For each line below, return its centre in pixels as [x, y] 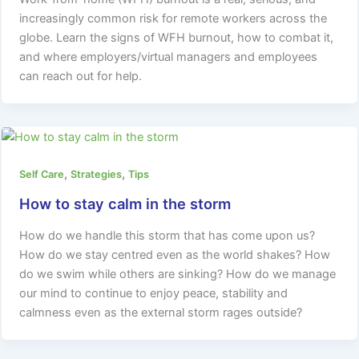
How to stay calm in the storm [125, 203]
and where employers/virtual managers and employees [169, 57]
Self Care [42, 175]
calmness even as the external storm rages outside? [161, 312]
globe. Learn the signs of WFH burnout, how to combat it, [177, 38]
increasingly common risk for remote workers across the [173, 19]
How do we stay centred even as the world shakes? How [175, 254]
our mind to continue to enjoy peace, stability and [154, 293]
